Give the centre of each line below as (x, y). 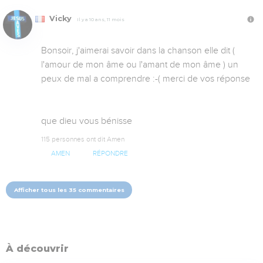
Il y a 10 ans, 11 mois (101, 19)
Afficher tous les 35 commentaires (69, 190)
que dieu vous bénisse (87, 121)
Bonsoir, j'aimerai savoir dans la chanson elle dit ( (138, 50)
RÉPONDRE (110, 153)
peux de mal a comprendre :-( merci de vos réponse (146, 78)
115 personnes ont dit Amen (83, 139)
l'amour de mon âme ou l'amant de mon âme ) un (140, 64)
